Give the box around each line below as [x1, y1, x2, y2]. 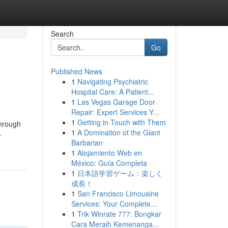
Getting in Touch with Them [77, 117, 166, 127]
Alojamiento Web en [77, 148, 142, 158]
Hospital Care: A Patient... [71, 87, 154, 97]
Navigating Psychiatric [77, 76, 148, 87]
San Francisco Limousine [77, 188, 159, 198]
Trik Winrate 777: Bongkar [77, 209, 161, 219]
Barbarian [71, 137, 103, 148]
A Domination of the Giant [77, 127, 160, 137]
